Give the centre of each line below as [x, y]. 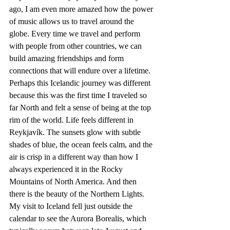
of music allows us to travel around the [73, 21]
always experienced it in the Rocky [67, 169]
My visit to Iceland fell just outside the [72, 206]
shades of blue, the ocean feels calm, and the [82, 144]
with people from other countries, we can [76, 46]
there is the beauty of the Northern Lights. [78, 194]
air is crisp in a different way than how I [75, 157]
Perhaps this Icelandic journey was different [81, 83]
